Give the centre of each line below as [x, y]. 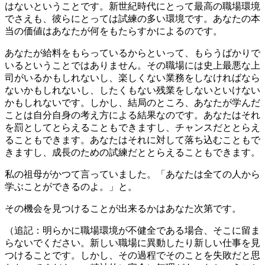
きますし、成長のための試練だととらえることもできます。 [132, 152]
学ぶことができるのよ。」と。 [71, 186]
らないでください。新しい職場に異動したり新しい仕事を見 [132, 243]
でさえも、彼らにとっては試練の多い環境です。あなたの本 [132, 18]
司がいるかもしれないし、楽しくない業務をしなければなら [132, 77]
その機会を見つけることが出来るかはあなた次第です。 [123, 208]
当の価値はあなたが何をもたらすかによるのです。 [114, 31]
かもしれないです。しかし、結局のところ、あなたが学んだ [132, 102]
